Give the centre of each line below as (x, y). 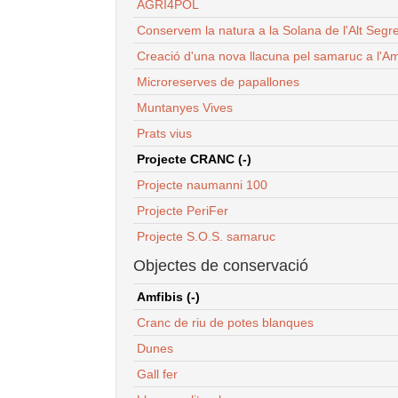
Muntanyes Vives (185, 107)
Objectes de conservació (221, 265)
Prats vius (164, 133)
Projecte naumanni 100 (202, 184)
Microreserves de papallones (218, 81)
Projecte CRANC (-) (194, 159)
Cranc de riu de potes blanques (225, 322)
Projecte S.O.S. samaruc (206, 236)
